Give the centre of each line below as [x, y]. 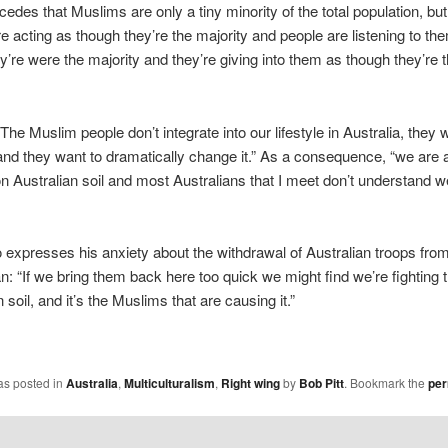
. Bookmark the [385, 382]
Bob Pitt [321, 382]
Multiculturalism [169, 382]
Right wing [250, 382]
